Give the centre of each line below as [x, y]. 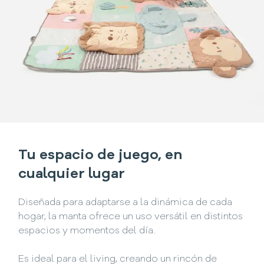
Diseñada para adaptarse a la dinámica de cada [126, 202]
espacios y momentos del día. [87, 231]
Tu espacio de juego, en [100, 156]
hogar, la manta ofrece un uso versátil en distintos [131, 217]
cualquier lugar [72, 175]
